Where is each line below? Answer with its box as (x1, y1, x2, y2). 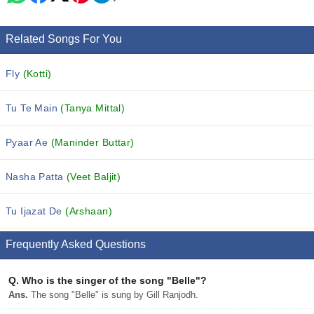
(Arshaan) (65, 205, 112, 217)
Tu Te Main (6, 102, 61, 114)
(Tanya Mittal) (60, 102, 125, 114)
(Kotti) (22, 68, 52, 79)
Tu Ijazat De (6, 205, 66, 217)
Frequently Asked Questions (6, 238, 146, 250)
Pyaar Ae (6, 137, 51, 148)
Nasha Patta (6, 171, 67, 182)
